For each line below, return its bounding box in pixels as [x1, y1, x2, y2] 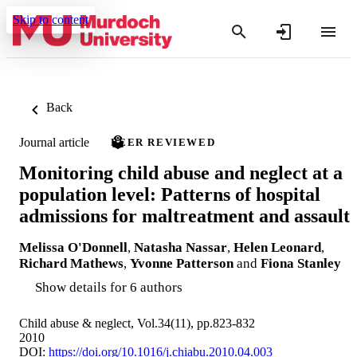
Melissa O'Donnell [19, 239, 127, 255]
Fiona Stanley [261, 255, 341, 271]
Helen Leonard [233, 239, 321, 255]
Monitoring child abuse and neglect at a [19, 162, 343, 183]
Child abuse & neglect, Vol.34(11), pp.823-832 [19, 316, 255, 330]
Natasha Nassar [134, 239, 227, 255]
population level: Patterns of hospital [19, 183, 320, 205]
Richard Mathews [19, 255, 124, 271]
